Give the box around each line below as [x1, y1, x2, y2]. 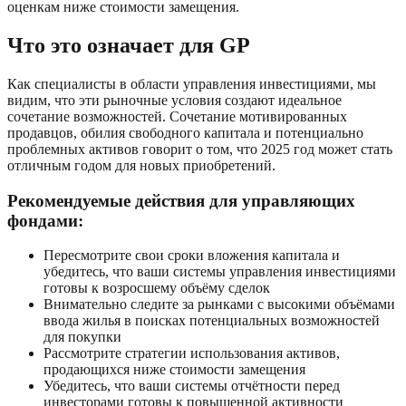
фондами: [7, 210, 83, 230]
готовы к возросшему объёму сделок [43, 280, 270, 296]
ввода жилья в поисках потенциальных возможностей [43, 313, 380, 329]
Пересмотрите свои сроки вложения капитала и [43, 247, 340, 264]
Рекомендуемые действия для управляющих [7, 190, 355, 210]
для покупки [43, 329, 121, 345]
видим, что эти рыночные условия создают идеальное [7, 92, 342, 108]
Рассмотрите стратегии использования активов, [43, 345, 340, 362]
